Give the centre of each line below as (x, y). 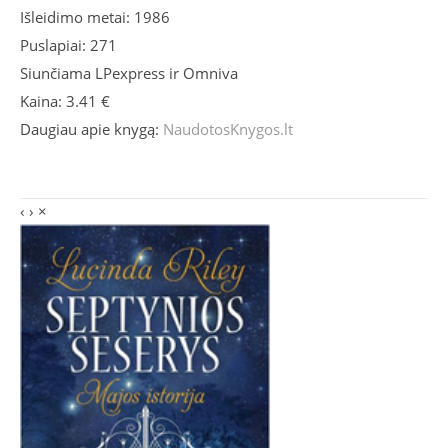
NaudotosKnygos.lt (228, 128)
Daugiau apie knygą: (91, 128)
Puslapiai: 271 (68, 44)
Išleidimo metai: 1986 (95, 16)
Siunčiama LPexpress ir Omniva (129, 72)
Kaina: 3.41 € (65, 100)
